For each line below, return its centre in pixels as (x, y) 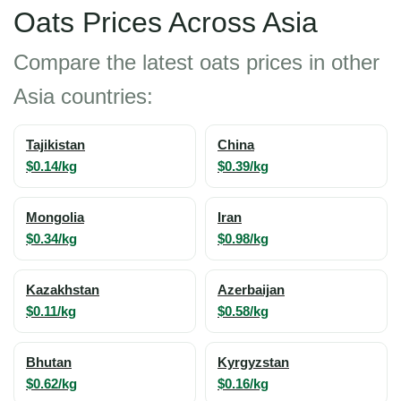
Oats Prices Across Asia (166, 22)
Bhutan (49, 363)
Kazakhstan (63, 290)
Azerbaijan (251, 290)
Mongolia (55, 218)
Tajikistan (55, 145)
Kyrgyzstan (253, 363)
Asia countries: (83, 96)
